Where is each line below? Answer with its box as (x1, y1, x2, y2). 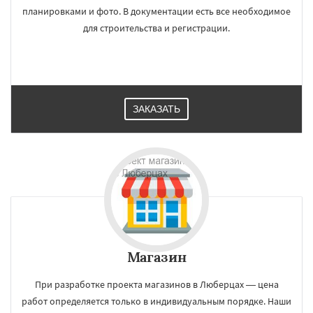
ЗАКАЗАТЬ (133, 103, 180, 115)
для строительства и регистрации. (83, 22, 230, 34)
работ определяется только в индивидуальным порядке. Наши (22, 295, 291, 307)
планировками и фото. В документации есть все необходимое (22, 5, 291, 17)
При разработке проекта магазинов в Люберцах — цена (34, 278, 279, 291)
